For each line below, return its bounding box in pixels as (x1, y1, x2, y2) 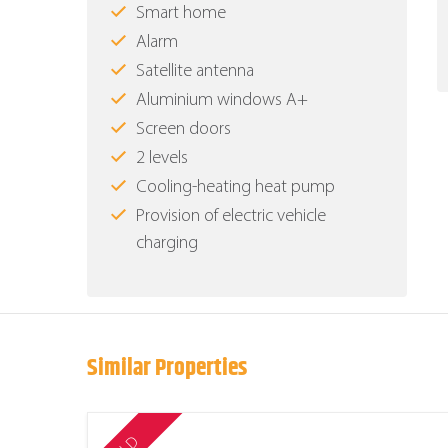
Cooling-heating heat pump (136, 178, 335, 198)
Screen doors (136, 120, 231, 140)
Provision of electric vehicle (136, 207, 326, 227)
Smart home (136, 4, 226, 24)
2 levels (136, 149, 188, 169)
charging (136, 234, 198, 254)
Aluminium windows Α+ (136, 91, 308, 111)
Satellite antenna (136, 62, 254, 82)
